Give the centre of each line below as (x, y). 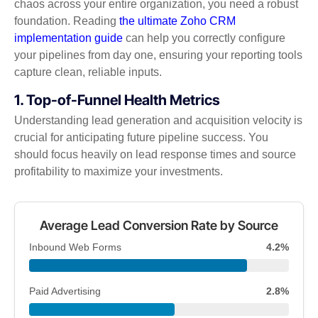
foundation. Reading (67, 21)
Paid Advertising (65, 291)
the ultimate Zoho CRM (177, 21)
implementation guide (68, 38)
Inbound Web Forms (75, 247)
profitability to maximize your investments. (119, 172)
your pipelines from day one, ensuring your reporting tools (158, 55)
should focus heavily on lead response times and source (155, 155)
